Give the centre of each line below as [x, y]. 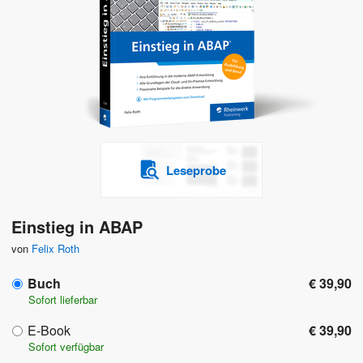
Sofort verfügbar [66, 347]
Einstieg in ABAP [77, 227]
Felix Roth [56, 249]
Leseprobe [196, 170]
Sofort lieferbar [63, 300]
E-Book [49, 331]
